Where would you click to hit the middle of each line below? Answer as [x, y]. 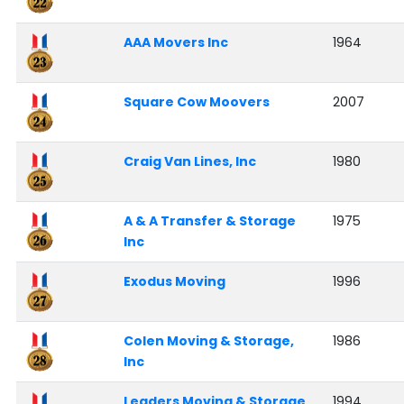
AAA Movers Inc [175, 43]
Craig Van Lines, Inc [189, 162]
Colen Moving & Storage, [208, 341]
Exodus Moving [174, 282]
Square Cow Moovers [196, 102]
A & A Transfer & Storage [209, 221]
